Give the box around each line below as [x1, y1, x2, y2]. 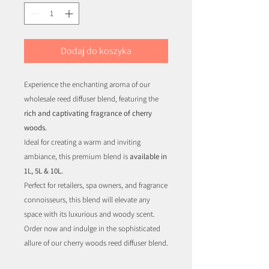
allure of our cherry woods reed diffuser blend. [24, 238, 168, 249]
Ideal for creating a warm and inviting [24, 137, 141, 148]
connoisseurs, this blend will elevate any [24, 195, 150, 205]
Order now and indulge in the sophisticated [24, 223, 160, 234]
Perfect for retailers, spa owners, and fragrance [24, 180, 168, 191]
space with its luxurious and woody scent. [24, 209, 157, 220]
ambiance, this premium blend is [24, 151, 130, 162]
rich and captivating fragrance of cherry [24, 108, 152, 119]
